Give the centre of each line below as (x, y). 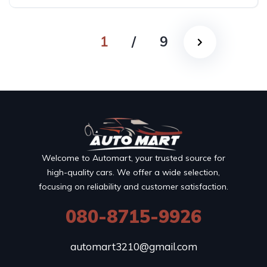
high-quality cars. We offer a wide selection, (133, 172)
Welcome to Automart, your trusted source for (133, 158)
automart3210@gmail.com (133, 246)
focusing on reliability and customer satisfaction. (133, 186)
